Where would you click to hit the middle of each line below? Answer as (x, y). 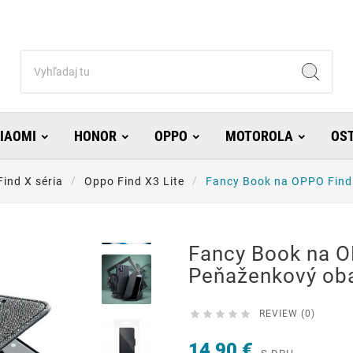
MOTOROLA (259, 136)
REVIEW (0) (287, 314)
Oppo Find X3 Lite (134, 182)
